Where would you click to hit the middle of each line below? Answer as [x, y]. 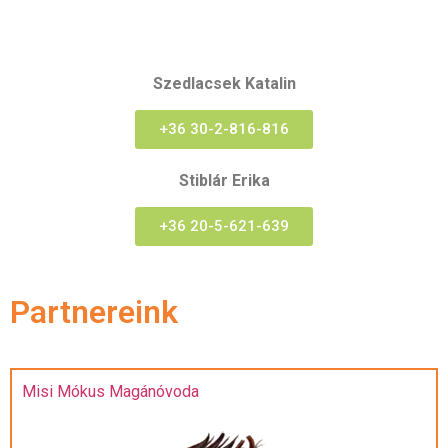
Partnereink [94, 312]
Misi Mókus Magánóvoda [110, 392]
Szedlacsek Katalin [224, 83]
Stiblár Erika [224, 180]
